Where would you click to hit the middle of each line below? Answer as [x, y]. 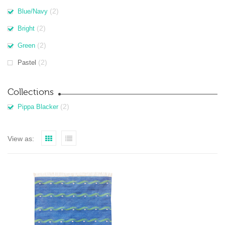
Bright [26, 28]
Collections [31, 92]
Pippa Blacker [38, 107]
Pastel [27, 63]
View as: [21, 139]
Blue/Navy [33, 11]
